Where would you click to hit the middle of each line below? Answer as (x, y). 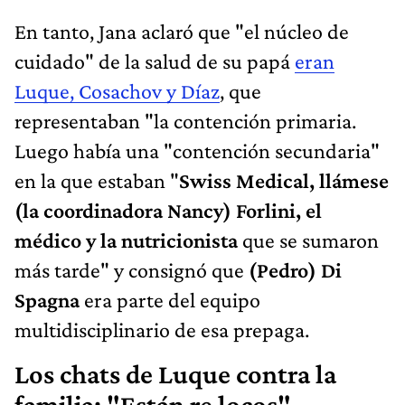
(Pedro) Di (295, 269)
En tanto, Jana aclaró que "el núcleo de (182, 31)
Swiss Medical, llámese (284, 180)
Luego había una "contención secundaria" (197, 150)
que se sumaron (311, 240)
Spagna (47, 299)
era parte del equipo (170, 299)
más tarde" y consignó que (132, 269)
